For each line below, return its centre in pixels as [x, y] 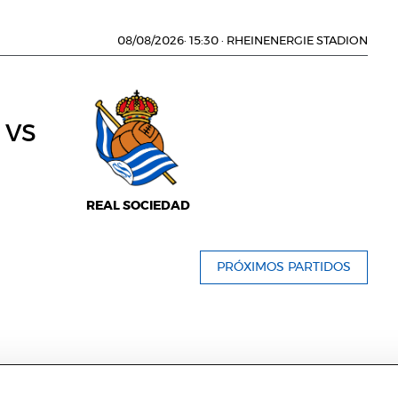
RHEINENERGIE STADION [296, 41]
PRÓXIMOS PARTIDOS [284, 267]
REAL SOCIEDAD [138, 206]
